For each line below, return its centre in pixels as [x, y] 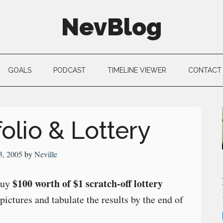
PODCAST [69, 70]
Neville [46, 154]
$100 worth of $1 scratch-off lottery [88, 183]
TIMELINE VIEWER [137, 70]
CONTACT [205, 70]
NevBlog [111, 27]
